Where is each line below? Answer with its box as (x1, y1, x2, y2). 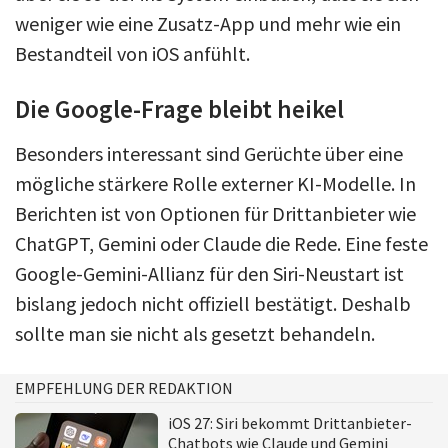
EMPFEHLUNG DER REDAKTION (15, 377, 233, 398)
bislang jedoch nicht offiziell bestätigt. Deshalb (15, 290, 411, 316)
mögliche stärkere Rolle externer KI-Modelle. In (15, 170, 416, 196)
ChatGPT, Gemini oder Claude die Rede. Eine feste (15, 230, 428, 256)
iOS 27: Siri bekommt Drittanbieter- (168, 412, 412, 433)
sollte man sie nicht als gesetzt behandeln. (15, 320, 375, 346)
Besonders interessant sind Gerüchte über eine (15, 140, 403, 166)
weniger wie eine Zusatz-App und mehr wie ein (15, 10, 401, 36)
